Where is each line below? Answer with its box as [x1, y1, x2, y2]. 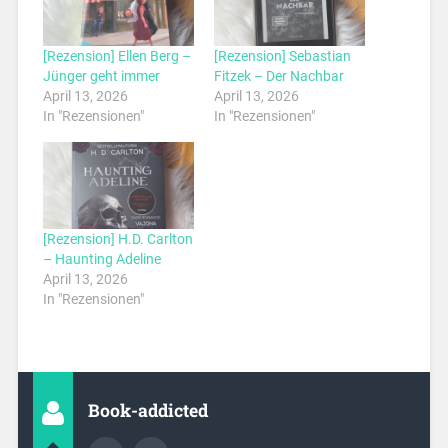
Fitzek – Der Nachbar [214, 68, 344, 85]
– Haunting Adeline [42, 250, 161, 267]
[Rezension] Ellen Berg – [42, 48, 191, 65]
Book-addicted [87, 398, 208, 422]
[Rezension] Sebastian [214, 48, 351, 65]
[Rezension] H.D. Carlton [42, 230, 193, 247]
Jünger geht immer [42, 68, 160, 85]
